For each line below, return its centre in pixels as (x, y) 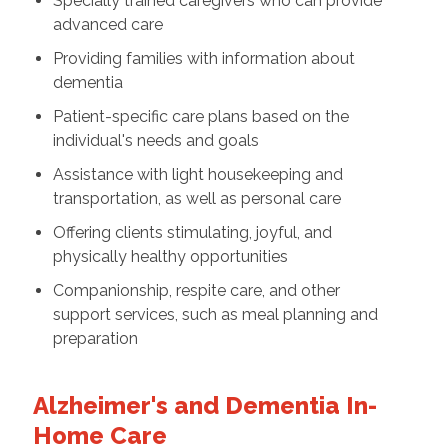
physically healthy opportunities (170, 256)
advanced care (107, 24)
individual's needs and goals (155, 140)
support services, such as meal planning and (215, 314)
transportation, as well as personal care (196, 198)
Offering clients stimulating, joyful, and (192, 232)
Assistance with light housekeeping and (197, 174)
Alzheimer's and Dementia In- (204, 405)
